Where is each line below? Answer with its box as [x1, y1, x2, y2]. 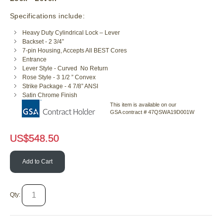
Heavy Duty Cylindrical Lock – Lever [22, 29, 120, 37]
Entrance [22, 56, 47, 63]
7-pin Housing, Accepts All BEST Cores [22, 47, 127, 55]
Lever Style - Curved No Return [22, 65, 108, 72]
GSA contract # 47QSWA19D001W [110, 109, 194, 115]
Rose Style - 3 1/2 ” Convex [22, 74, 96, 81]
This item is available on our [110, 101, 176, 108]
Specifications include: [10, 12, 85, 20]
